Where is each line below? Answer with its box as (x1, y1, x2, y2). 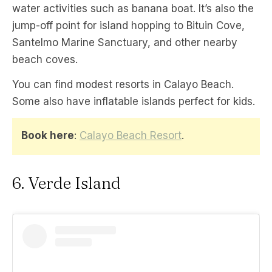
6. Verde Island (12, 173, 121, 194)
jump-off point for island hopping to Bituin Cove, (12, 19, 245, 32)
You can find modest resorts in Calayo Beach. (12, 78, 234, 91)
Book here (21, 129, 74, 142)
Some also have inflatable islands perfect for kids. (12, 95, 255, 108)
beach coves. (12, 53, 78, 66)
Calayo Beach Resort (80, 129, 182, 142)
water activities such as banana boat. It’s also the (12, 2, 254, 15)
